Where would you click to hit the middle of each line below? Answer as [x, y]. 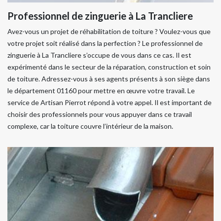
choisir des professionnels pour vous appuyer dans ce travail [100, 114]
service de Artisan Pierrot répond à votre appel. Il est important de [110, 102]
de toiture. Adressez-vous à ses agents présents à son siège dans [109, 79]
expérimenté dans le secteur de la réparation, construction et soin [109, 67]
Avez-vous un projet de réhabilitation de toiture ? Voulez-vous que [109, 31]
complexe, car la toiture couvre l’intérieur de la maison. [90, 126]
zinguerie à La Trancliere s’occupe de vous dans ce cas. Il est [99, 55]
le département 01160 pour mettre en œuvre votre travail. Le [101, 91]
